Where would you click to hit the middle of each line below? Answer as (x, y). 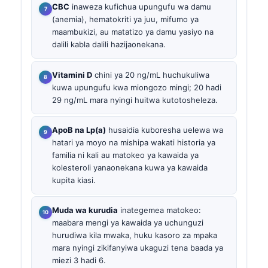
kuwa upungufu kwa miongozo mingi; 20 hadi (137, 87)
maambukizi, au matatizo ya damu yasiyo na (133, 32)
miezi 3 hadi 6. (79, 261)
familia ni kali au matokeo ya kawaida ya (125, 155)
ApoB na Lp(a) (79, 130)
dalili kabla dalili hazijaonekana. (109, 45)
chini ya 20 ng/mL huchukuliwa (151, 74)
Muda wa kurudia (85, 210)
